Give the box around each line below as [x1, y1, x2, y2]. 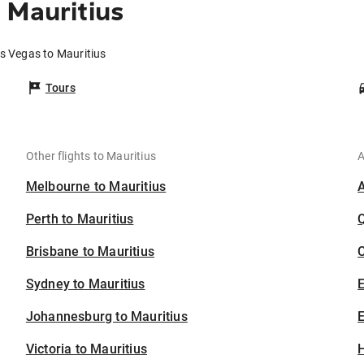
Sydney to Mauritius [25, 276, 145, 292]
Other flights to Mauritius [25, 149, 157, 163]
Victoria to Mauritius [25, 341, 148, 357]
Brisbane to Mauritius [25, 244, 155, 260]
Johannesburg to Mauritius [25, 309, 188, 325]
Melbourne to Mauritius [25, 179, 167, 195]
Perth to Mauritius [25, 211, 134, 227]
